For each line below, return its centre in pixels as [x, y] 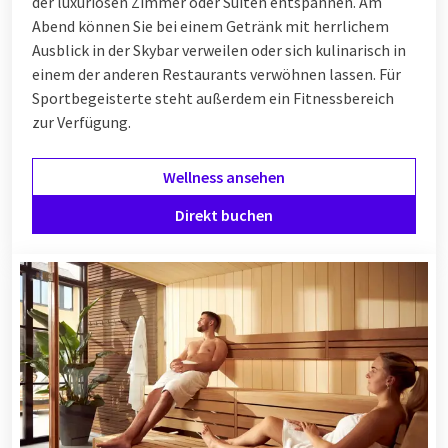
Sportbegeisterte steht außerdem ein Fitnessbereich [213, 98]
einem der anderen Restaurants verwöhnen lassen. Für [216, 74]
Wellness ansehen [224, 177]
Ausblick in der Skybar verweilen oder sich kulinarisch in [219, 50]
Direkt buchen [224, 215]
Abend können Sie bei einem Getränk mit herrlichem [210, 26]
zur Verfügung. [81, 122]
